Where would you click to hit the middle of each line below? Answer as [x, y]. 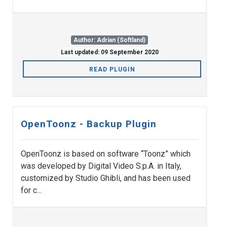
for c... [31, 191]
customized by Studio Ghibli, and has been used [106, 178]
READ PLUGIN [112, 70]
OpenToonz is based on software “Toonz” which [106, 154]
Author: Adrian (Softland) [109, 40]
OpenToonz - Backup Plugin [89, 124]
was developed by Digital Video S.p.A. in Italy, [101, 166]
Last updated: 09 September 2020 [109, 52]
